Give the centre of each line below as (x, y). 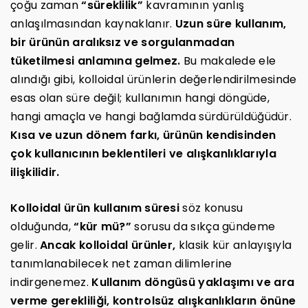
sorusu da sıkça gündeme (203, 226)
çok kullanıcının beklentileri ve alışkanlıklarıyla (143, 153)
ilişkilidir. (35, 172)
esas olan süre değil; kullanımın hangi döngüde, (140, 98)
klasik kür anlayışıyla (234, 245)
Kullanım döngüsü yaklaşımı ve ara (193, 282)
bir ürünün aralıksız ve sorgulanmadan (123, 42)
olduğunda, (42, 226)
